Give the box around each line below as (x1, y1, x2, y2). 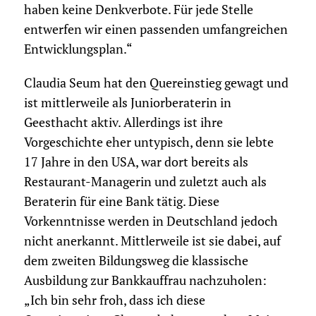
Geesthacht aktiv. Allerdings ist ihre (23, 114, 223, 131)
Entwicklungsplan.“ (23, 41, 133, 58)
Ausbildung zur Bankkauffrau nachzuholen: (23, 272, 267, 289)
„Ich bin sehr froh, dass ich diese (23, 292, 205, 309)
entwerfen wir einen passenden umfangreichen (23, 21, 288, 38)
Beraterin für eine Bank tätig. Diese (23, 193, 219, 210)
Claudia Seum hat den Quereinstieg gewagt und (23, 75, 288, 92)
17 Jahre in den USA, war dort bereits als (23, 154, 248, 171)
